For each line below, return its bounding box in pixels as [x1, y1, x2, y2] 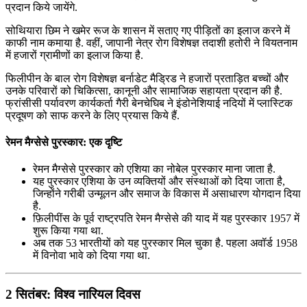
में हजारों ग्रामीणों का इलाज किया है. [5, 49, 143, 61]
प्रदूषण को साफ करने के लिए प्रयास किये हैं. [5, 109, 180, 121]
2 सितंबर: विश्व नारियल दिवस [5, 286, 140, 302]
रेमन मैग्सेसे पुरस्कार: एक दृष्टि [5, 136, 122, 148]
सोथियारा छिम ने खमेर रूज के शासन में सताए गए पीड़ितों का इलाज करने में [5, 24, 290, 36]
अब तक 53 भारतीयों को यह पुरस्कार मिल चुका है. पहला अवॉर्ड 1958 [33, 237, 297, 249]
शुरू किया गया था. [33, 225, 103, 237]
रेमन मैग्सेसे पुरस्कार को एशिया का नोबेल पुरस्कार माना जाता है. [33, 163, 275, 175]
